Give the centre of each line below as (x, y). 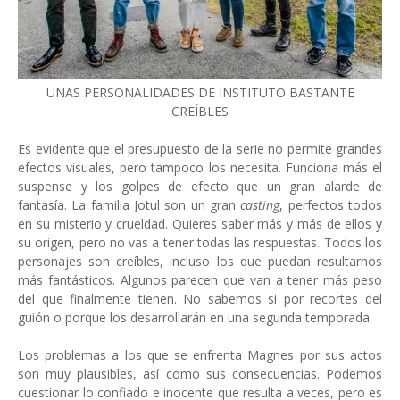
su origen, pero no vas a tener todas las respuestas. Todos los (200, 242)
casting (260, 204)
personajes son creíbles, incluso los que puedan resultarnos (200, 261)
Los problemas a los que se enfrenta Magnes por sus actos (200, 354)
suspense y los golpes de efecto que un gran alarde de (200, 186)
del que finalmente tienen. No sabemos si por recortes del (200, 298)
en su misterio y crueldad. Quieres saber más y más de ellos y (200, 223)
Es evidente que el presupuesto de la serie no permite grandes (200, 148)
